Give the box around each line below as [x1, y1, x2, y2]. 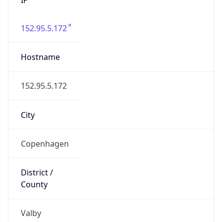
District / [20, 167, 53, 178]
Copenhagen [20, 138, 69, 149]
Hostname [20, 52, 60, 63]
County [20, 179, 48, 190]
